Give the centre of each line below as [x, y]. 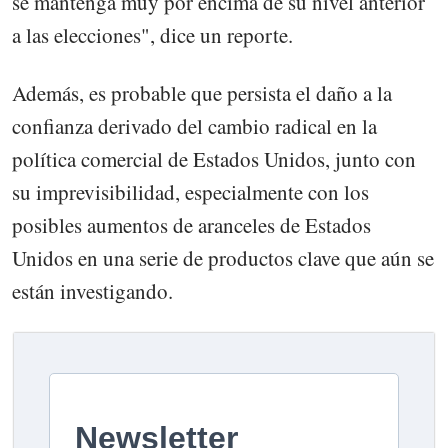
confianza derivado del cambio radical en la [194, 126]
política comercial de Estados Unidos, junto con [214, 159]
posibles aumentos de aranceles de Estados [191, 225]
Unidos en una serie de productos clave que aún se [223, 258]
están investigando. [92, 291]
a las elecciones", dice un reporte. [152, 35]
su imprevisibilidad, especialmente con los [190, 192]
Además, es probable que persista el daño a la [202, 93]
